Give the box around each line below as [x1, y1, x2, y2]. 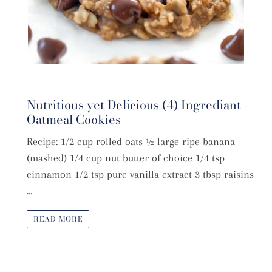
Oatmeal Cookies [27, 110, 121, 129]
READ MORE [33, 212, 83, 225]
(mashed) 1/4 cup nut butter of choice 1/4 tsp [27, 152, 225, 165]
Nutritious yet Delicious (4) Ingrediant [27, 95, 241, 115]
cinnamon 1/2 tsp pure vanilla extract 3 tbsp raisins [27, 168, 254, 181]
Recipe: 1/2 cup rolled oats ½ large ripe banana [27, 135, 235, 148]
